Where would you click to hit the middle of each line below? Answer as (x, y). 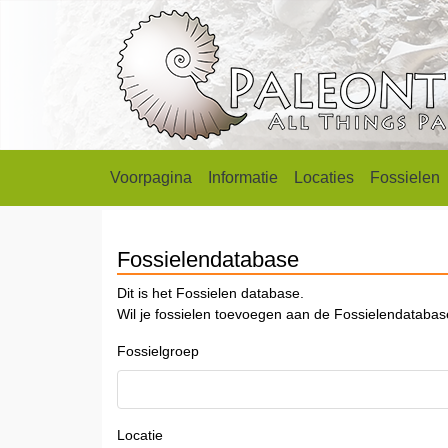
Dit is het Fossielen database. (210, 293)
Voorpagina (151, 177)
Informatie (243, 177)
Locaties (324, 177)
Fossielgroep (158, 351)
